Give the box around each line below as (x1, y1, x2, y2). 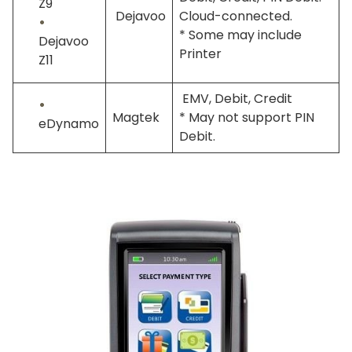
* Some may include (179, 26, 302, 45)
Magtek (112, 108, 159, 127)
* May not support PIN (179, 108, 314, 127)
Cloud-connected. (179, 7, 292, 26)
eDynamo (38, 115, 99, 134)
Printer (179, 45, 222, 64)
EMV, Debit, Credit (179, 90, 292, 108)
